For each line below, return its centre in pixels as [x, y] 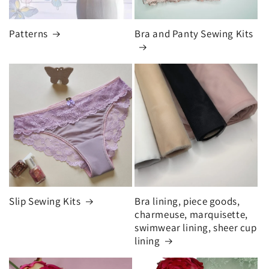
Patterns [29, 34]
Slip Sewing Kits [45, 201]
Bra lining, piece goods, [187, 201]
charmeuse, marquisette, [191, 215]
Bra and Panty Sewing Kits [194, 34]
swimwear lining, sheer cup [196, 228]
